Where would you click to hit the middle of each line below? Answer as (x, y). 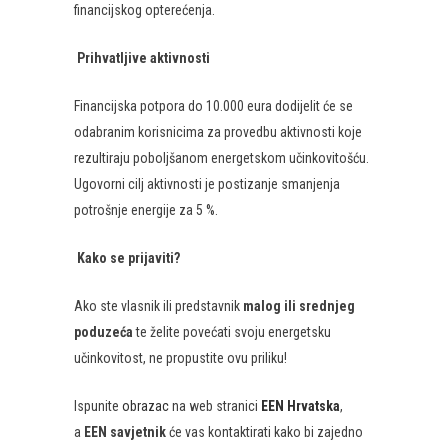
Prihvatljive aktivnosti (143, 58)
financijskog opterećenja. (144, 10)
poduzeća (103, 332)
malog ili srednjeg (299, 306)
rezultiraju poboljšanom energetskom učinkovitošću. (221, 158)
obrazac (145, 406)
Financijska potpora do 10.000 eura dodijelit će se (213, 106)
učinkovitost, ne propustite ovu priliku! (180, 358)
